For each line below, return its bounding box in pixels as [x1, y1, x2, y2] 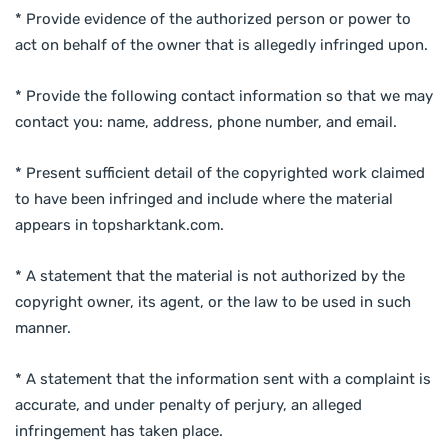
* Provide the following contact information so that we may [15, 86, 433, 105]
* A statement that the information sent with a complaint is [15, 369, 431, 388]
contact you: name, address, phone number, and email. [15, 112, 397, 131]
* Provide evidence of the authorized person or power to [15, 9, 411, 28]
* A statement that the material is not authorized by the [15, 266, 405, 285]
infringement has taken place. [15, 421, 223, 440]
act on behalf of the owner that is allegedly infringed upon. [15, 35, 428, 54]
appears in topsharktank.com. [15, 215, 224, 234]
